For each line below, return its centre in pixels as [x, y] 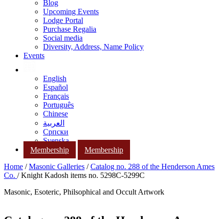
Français [56, 96]
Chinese [55, 114]
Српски [56, 132]
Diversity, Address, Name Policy [93, 47]
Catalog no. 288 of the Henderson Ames [153, 167]
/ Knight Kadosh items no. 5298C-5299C [81, 175]
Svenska [56, 141]
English [55, 78]
